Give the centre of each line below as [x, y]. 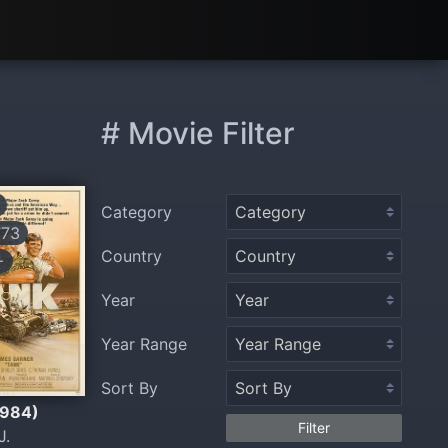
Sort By [129, 388]
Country [131, 256]
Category [136, 212]
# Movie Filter [198, 133]
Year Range [144, 344]
